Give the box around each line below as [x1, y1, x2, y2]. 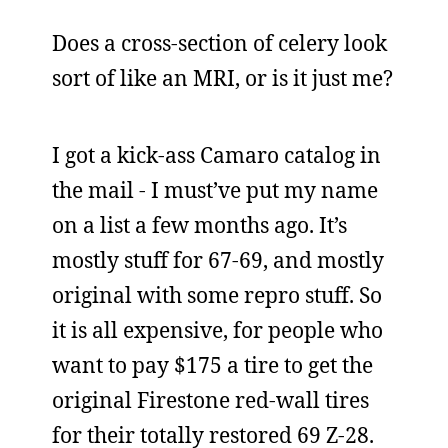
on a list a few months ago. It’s [52, 211, 347, 239]
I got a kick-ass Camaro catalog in [52, 141, 381, 169]
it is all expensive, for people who [52, 316, 383, 344]
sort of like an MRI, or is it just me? [52, 64, 393, 92]
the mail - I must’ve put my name [52, 176, 378, 204]
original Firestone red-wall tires [52, 386, 369, 414]
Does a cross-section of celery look [52, 29, 387, 57]
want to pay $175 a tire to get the [52, 351, 373, 379]
